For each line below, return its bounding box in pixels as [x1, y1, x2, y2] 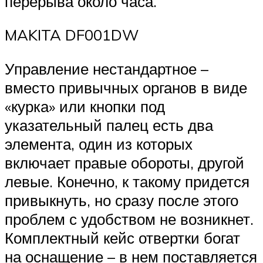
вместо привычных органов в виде [5, 78, 247, 97]
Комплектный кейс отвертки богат [5, 228, 240, 248]
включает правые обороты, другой [5, 153, 244, 173]
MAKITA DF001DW [5, 25, 139, 45]
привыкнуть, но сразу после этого [5, 191, 238, 210]
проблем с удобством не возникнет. [5, 210, 254, 229]
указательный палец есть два [5, 116, 213, 135]
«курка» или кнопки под [5, 97, 165, 116]
